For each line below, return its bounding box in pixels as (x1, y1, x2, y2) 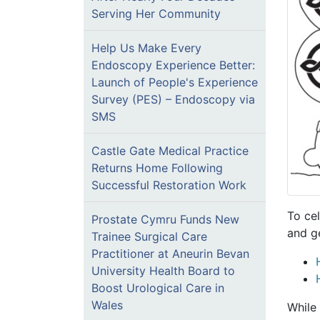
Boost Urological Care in (91, 281, 224, 295)
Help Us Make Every (91, 41, 201, 55)
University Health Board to (91, 264, 235, 278)
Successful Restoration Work (91, 178, 246, 192)
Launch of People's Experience (91, 75, 258, 89)
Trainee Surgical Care (91, 229, 207, 244)
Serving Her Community (91, 6, 221, 21)
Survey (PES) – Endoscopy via (91, 92, 255, 106)
